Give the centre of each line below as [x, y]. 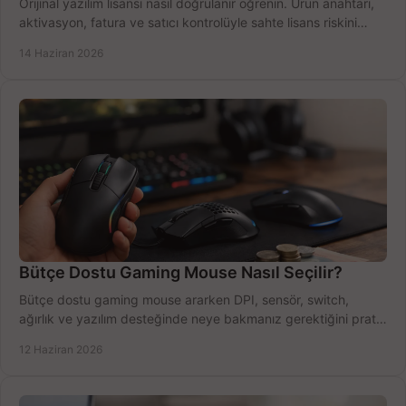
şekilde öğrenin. [66, 338]
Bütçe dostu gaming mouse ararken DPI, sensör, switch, [184, 300]
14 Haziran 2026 [61, 53]
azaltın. [40, 42]
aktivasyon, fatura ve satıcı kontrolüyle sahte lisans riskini [188, 23]
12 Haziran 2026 [61, 350]
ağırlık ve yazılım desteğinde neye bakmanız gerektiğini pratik [203, 319]
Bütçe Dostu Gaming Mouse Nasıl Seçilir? [181, 273]
